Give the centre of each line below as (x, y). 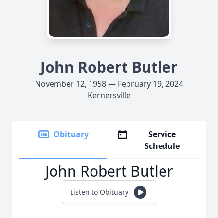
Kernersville (109, 95)
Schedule (162, 146)
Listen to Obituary (99, 192)
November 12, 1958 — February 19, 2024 (109, 84)
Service (162, 134)
